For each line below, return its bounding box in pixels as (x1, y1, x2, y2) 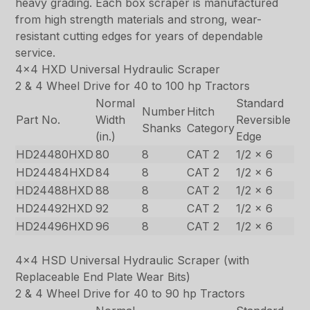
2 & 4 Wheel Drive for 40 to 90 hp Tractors (15, 286, 246, 300)
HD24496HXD (16, 219, 94, 233)
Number (142, 104, 186, 118)
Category (187, 120, 235, 135)
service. (15, 45, 56, 60)
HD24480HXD (16, 147, 94, 161)
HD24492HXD (16, 201, 93, 215)
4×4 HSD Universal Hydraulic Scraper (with (15, 253, 250, 267)
